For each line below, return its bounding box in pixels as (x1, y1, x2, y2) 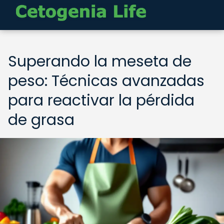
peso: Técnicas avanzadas (8, 70, 204, 91)
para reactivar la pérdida (8, 90, 194, 111)
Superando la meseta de (8, 51, 191, 72)
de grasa (8, 109, 74, 130)
